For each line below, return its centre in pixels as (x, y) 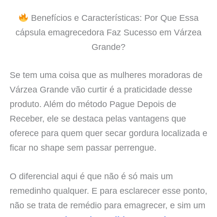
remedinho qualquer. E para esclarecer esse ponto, (108, 190)
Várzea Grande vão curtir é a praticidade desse (101, 89)
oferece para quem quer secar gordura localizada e (108, 133)
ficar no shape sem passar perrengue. (83, 147)
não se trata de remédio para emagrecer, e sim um (108, 205)
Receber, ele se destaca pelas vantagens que (98, 118)
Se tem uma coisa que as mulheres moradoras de (106, 75)
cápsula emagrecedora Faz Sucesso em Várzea (108, 32)
